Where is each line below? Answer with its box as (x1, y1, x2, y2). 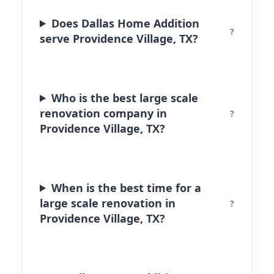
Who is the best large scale (51, 90, 199, 105)
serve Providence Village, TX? (40, 31, 198, 46)
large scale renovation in (40, 195, 176, 210)
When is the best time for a (51, 180, 202, 195)
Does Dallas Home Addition (51, 15, 200, 31)
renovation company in (40, 105, 167, 120)
